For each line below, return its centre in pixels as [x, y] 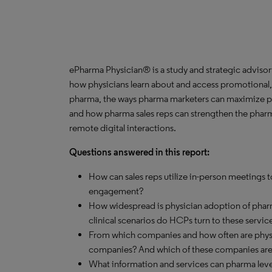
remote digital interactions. [123, 128]
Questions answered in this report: [139, 152]
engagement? [116, 191]
